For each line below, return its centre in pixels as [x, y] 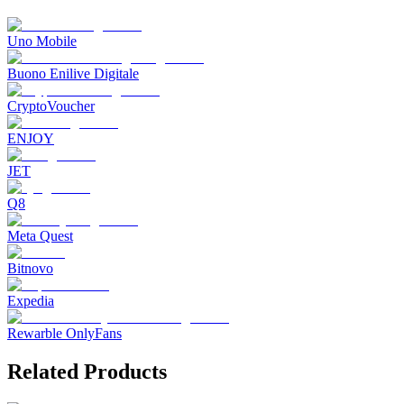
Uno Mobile [42, 41]
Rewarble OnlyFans [64, 333]
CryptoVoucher [51, 106]
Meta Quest [40, 235]
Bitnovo [30, 268]
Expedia [31, 300]
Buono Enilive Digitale [73, 73]
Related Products [87, 371]
